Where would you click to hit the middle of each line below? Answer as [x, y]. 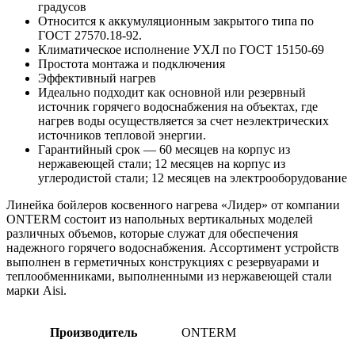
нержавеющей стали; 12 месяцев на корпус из [162, 164]
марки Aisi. [36, 291]
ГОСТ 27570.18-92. [90, 36]
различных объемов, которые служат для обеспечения [152, 234]
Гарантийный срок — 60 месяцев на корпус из [164, 150]
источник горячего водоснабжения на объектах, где [178, 107]
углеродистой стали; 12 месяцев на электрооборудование [193, 178]
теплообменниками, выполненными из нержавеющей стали [169, 277]
